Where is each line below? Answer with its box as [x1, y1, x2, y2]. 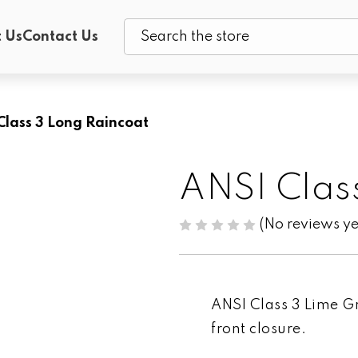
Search [124, 38, 171, 54]
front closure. [211, 321, 306, 336]
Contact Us [22, 30, 98, 44]
